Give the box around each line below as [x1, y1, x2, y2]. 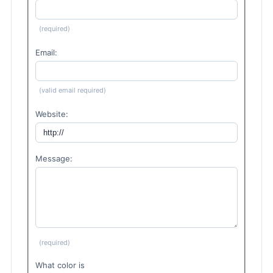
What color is [35, 260, 85, 271]
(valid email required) [39, 86, 107, 95]
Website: [35, 109, 69, 119]
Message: [35, 154, 73, 164]
